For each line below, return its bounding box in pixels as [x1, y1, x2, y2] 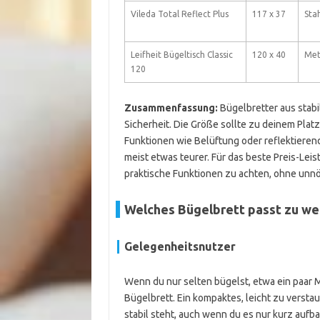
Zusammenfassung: [124, 102, 218, 114]
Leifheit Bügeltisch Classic [130, 50, 233, 59]
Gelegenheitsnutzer [124, 240, 236, 253]
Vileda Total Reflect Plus [130, 9, 229, 19]
